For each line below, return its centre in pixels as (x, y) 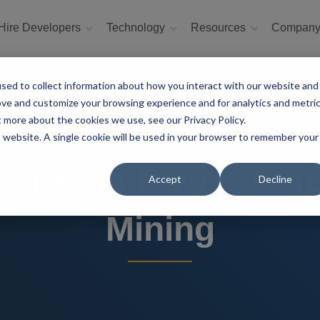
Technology (137, 27)
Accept (165, 179)
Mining (160, 229)
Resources (220, 27)
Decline (275, 179)
